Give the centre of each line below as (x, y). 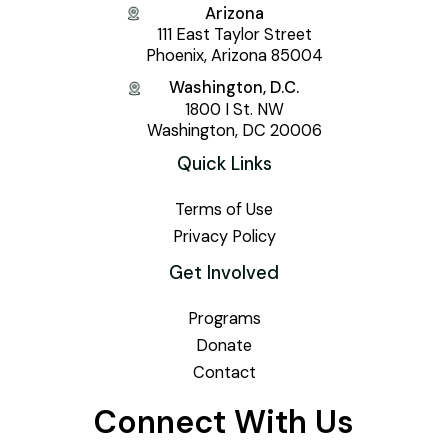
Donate (224, 345)
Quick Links (224, 163)
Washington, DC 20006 (234, 130)
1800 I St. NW (234, 109)
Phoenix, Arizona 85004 (234, 56)
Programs (224, 318)
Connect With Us (224, 422)
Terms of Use (224, 209)
